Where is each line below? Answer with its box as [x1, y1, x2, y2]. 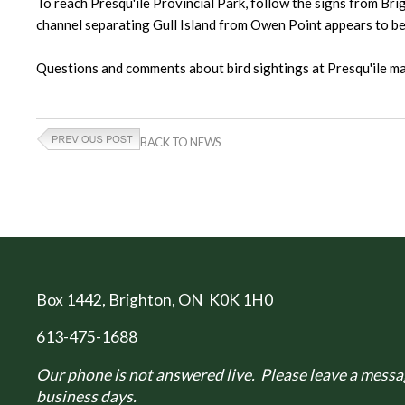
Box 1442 [36, 289, 102, 309]
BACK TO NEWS [140, 135, 221, 150]
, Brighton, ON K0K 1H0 [102, 289, 273, 309]
